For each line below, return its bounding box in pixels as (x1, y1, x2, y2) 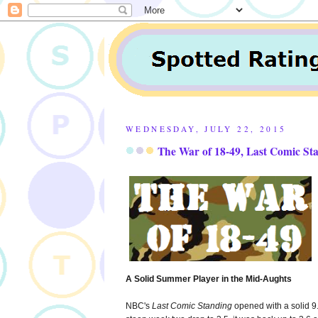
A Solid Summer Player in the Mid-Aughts (126, 274, 292, 285)
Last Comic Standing (152, 301, 232, 312)
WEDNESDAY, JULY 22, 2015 (126, 124, 287, 134)
